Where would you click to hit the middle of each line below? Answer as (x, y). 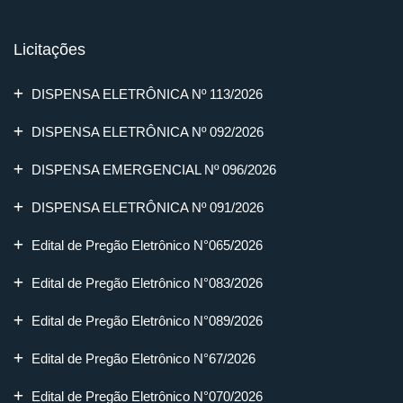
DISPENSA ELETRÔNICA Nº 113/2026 (147, 94)
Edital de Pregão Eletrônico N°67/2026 (143, 358)
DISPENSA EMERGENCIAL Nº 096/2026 (154, 169)
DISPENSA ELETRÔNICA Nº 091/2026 (148, 207)
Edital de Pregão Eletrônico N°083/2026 (147, 282)
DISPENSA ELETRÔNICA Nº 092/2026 (148, 131)
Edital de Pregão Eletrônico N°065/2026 (147, 245)
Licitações (49, 49)
